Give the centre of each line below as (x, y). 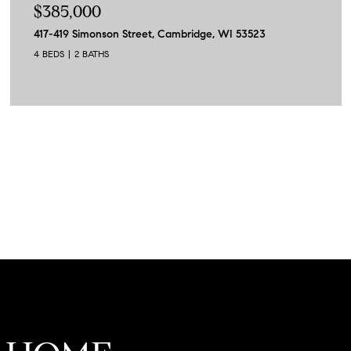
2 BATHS (92, 53)
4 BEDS (49, 53)
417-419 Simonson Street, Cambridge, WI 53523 (150, 34)
